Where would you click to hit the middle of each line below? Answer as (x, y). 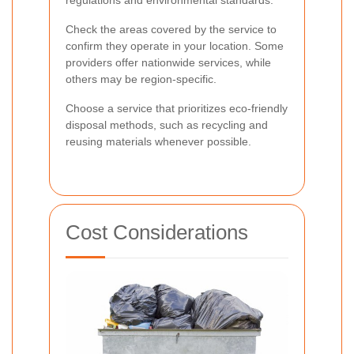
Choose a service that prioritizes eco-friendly (177, 108)
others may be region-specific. (141, 79)
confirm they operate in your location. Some (175, 45)
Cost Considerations (157, 232)
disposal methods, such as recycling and (167, 124)
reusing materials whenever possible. (158, 141)
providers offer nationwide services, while (168, 62)
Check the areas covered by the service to (171, 29)
